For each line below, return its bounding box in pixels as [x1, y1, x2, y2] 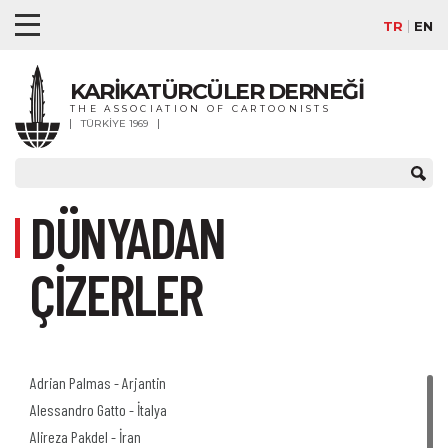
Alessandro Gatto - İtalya [30, 400, 167, 420]
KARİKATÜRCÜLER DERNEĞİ [70, 78, 363, 105]
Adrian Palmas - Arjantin [30, 373, 166, 393]
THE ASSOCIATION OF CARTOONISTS [70, 103, 332, 114]
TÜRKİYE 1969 [81, 117, 148, 130]
